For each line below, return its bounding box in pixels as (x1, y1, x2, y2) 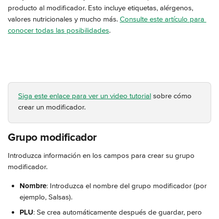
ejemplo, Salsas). (20, 193, 72, 201)
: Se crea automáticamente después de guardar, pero (33, 208, 204, 217)
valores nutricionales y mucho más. (8, 15, 120, 23)
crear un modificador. (18, 103, 86, 111)
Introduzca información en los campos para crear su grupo (8, 151, 197, 160)
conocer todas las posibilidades (8, 26, 109, 35)
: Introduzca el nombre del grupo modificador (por (46, 181, 209, 190)
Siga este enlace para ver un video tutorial (18, 91, 151, 100)
